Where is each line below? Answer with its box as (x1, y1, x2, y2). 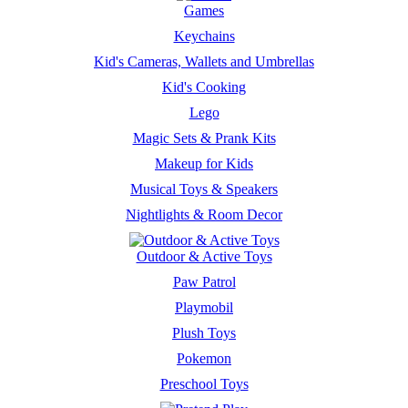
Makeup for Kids (155, 156, 253, 171)
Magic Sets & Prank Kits (132, 130, 276, 146)
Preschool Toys (159, 376, 249, 392)
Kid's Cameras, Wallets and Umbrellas (94, 54, 314, 69)
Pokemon (177, 351, 231, 366)
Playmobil (175, 300, 233, 315)
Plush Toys (172, 325, 236, 341)
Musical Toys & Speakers (130, 181, 278, 197)
